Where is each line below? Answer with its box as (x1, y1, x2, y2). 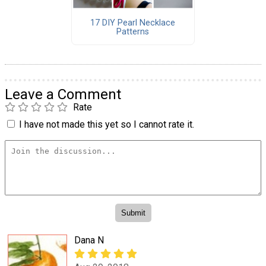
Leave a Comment (5, 85, 121, 103)
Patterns (116, 26, 150, 37)
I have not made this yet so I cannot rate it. (19, 118, 194, 130)
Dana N (74, 234, 104, 246)
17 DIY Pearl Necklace (90, 17, 176, 28)
